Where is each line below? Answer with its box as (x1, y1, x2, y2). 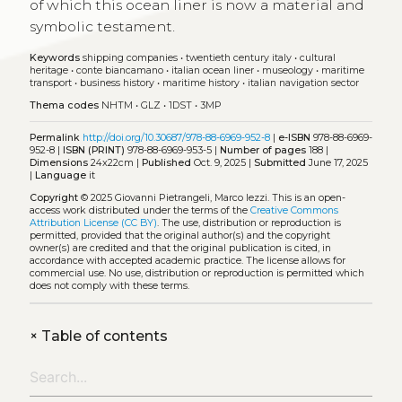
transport (29, 76, 72, 89)
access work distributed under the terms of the (29, 204, 250, 216)
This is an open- (271, 191, 345, 204)
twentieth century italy (185, 51, 292, 64)
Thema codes (29, 99, 99, 111)
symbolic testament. (29, 18, 175, 36)
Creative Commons (249, 204, 338, 216)
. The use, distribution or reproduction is (156, 216, 341, 229)
